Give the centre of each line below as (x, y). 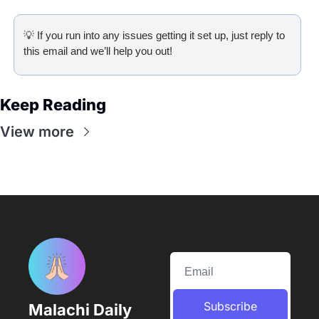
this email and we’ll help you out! (98, 51)
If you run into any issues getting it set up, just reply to (159, 35)
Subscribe (230, 306)
